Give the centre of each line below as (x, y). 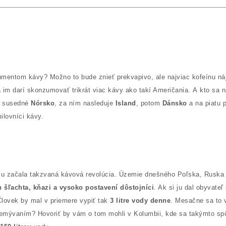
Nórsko (43, 103)
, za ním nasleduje (85, 103)
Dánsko (175, 103)
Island (126, 103)
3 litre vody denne (140, 201)
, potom (149, 103)
